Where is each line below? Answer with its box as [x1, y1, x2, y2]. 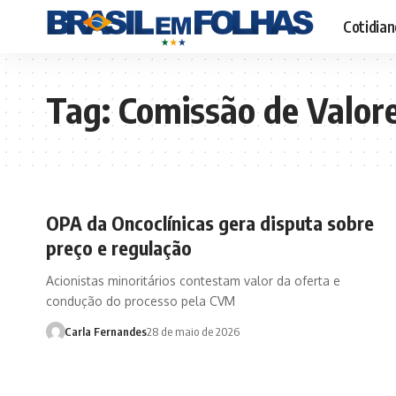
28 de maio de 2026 [146, 324, 240, 339]
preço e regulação [46, 235, 192, 260]
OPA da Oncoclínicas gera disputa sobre [46, 210, 374, 235]
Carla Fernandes [64, 324, 147, 339]
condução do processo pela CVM [46, 293, 235, 308]
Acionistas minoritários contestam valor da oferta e [46, 273, 340, 288]
